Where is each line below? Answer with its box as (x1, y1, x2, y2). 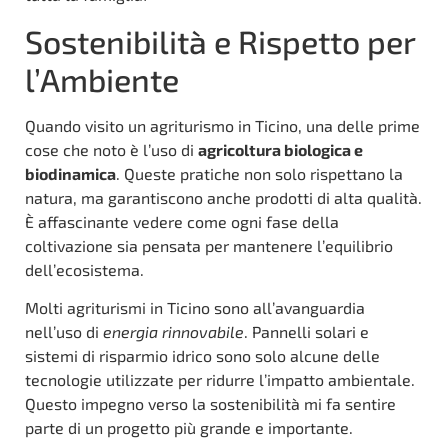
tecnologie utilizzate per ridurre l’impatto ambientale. (25, 370, 415, 390)
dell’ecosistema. (25, 259, 144, 279)
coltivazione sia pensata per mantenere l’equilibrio (25, 235, 393, 255)
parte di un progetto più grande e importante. (25, 418, 353, 438)
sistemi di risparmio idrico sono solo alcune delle (25, 346, 380, 366)
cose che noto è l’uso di (25, 139, 198, 159)
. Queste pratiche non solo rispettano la (116, 163, 403, 183)
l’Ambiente (25, 59, 179, 98)
